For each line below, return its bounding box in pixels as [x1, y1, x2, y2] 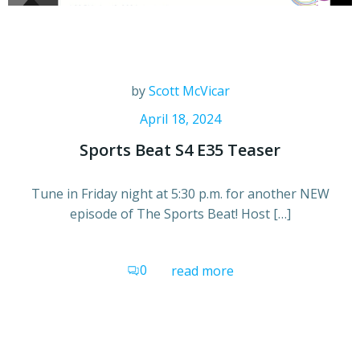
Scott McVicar [148, 81, 230, 100]
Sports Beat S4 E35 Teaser [80, 138, 280, 161]
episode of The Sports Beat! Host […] [69, 204, 291, 223]
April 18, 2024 [139, 109, 221, 128]
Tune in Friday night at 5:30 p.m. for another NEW [31, 184, 329, 202]
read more [170, 261, 234, 280]
